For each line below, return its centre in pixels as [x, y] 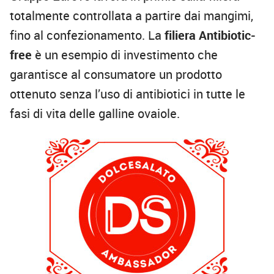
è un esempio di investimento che [125, 54]
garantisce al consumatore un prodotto [116, 74]
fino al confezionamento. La [87, 35]
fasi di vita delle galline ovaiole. [95, 113]
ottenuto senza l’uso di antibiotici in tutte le [128, 94]
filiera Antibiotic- [210, 35]
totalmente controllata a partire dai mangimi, [131, 15]
